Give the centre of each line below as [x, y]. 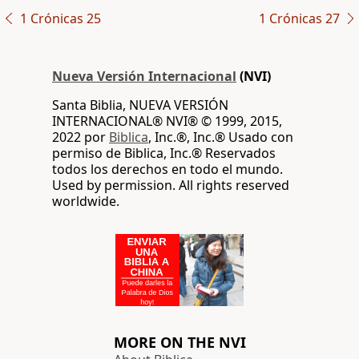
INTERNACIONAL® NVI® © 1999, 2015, [167, 121]
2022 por [81, 137]
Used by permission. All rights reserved [171, 186]
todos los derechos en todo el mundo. [167, 169]
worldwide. [86, 202]
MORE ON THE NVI [179, 343]
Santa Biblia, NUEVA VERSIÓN [140, 105]
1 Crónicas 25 [60, 19]
